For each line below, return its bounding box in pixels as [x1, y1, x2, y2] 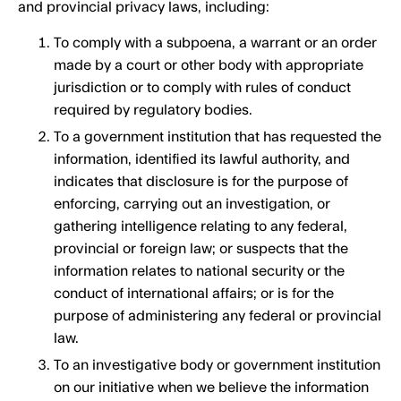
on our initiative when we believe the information [54, 380, 369, 395]
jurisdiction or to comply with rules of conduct [54, 81, 351, 95]
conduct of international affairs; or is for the [54, 286, 334, 301]
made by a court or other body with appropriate [54, 58, 363, 73]
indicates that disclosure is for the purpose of [54, 175, 348, 189]
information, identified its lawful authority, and [54, 152, 350, 166]
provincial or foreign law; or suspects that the [54, 242, 348, 256]
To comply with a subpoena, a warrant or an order [54, 36, 377, 50]
